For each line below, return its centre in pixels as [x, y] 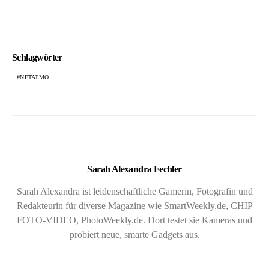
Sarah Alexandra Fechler [134, 169]
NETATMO [34, 77]
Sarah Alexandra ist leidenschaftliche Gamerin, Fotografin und [134, 191]
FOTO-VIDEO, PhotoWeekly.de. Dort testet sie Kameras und [134, 220]
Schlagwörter [37, 57]
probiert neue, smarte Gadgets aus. [134, 234]
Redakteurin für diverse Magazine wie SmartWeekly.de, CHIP [134, 205]
